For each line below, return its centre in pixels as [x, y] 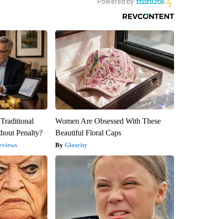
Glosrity [76, 145]
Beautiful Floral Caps [88, 132]
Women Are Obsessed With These [108, 121]
